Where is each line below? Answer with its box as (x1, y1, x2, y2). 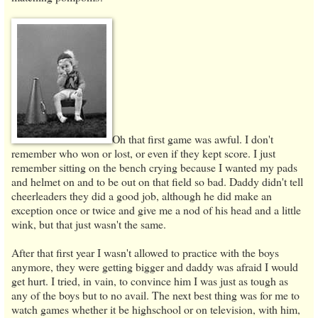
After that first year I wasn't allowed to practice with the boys (11, 245, 279, 261)
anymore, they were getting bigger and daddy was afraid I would (11, 259, 298, 275)
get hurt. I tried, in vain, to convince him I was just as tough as (11, 273, 288, 289)
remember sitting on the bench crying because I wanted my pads (11, 160, 297, 175)
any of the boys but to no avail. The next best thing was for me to (11, 287, 300, 303)
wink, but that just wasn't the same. (11, 216, 166, 232)
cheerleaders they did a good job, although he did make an (11, 188, 272, 204)
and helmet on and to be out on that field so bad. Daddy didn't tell (11, 174, 303, 190)
